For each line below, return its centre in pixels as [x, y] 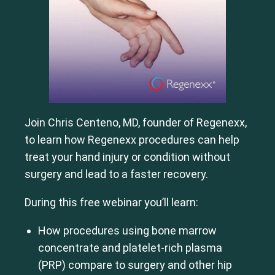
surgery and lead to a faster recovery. [116, 174]
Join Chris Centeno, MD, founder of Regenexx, [136, 123]
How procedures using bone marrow [127, 231]
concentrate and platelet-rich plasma [130, 248]
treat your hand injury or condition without [127, 157]
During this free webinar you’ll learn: [111, 203]
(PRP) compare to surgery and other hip [135, 265]
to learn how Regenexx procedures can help [132, 140]
